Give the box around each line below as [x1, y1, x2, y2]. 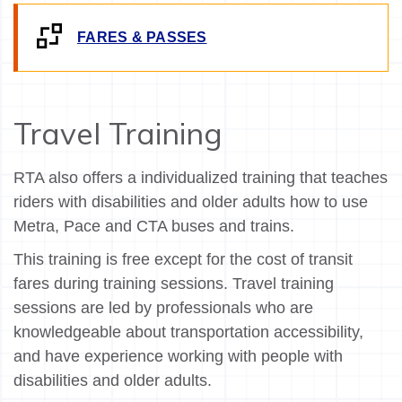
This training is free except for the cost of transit [13, 249, 353, 268]
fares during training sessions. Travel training [13, 274, 334, 293]
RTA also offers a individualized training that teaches [13, 168, 388, 187]
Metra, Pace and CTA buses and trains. [13, 216, 294, 235]
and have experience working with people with [13, 346, 343, 365]
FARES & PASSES [77, 30, 207, 46]
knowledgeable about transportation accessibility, [13, 322, 363, 341]
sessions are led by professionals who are [13, 298, 313, 317]
